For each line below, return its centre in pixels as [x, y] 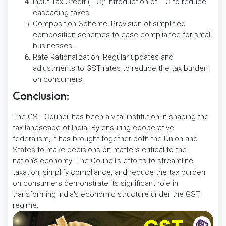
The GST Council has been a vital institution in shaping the [111, 117]
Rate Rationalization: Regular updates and [103, 57]
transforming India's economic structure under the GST [106, 194]
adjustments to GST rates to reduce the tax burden [120, 68]
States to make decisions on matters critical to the [100, 150]
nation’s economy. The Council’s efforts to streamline [103, 161]
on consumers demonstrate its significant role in [95, 183]
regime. [26, 206]
